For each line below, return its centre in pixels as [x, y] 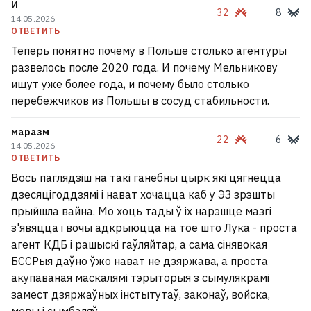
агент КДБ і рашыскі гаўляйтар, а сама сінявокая [139, 244]
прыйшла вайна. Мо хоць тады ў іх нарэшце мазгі [141, 211]
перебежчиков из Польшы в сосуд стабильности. [140, 101]
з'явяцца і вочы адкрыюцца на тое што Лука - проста [154, 228]
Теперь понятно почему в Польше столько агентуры [149, 51]
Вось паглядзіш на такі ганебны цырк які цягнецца [146, 178]
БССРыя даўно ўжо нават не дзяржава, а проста [140, 261]
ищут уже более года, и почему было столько [130, 84]
